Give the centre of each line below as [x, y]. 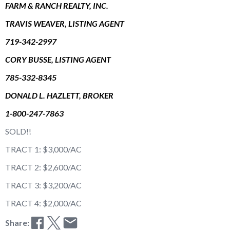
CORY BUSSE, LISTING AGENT [58, 59]
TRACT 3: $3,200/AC [43, 185]
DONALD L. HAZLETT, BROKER [59, 95]
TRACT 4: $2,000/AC [43, 203]
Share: [17, 222]
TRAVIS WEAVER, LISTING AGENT [65, 23]
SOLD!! [18, 131]
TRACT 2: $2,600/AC [43, 167]
